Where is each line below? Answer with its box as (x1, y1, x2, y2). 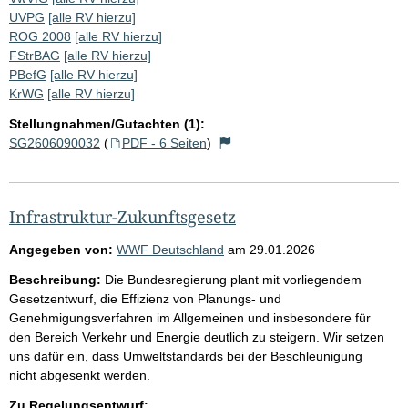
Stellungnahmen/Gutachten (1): (9, 116, 205, 131)
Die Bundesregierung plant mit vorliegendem (105, 271, 362, 287)
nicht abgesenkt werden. (9, 367, 150, 382)
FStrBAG (9, 47, 60, 63)
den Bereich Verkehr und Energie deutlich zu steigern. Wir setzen (9, 329, 384, 344)
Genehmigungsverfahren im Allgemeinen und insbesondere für (9, 310, 371, 325)
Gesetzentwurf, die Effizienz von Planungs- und (9, 291, 281, 306)
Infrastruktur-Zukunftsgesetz (9, 205, 236, 228)
